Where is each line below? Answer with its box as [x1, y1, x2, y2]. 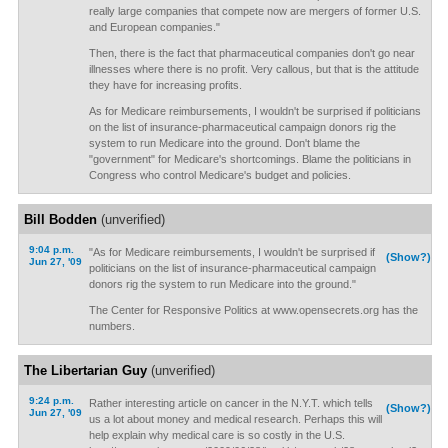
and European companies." [88, 21, 220, 33]
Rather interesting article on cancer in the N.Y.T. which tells [88, 397, 373, 409]
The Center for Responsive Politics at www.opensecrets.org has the [88, 304, 418, 316]
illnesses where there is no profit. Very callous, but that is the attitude [88, 63, 419, 75]
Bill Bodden [23, 212, 97, 227]
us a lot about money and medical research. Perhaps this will [88, 413, 382, 425]
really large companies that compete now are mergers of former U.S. [88, 5, 421, 17]
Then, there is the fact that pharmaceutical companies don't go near [88, 47, 415, 59]
